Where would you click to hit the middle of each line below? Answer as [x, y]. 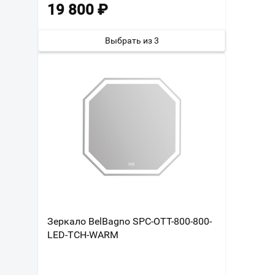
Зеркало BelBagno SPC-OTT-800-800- [130, 221]
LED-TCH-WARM [83, 235]
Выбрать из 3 [132, 41]
